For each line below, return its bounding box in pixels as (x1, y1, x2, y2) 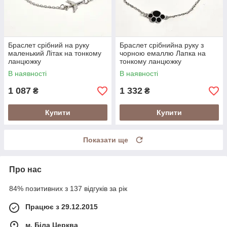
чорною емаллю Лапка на (120, 49, 206, 58)
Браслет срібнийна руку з (120, 41, 204, 50)
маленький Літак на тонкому (8, 49, 101, 58)
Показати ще (83, 136, 128, 144)
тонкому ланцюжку (120, 57, 181, 66)
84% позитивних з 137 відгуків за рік (9, 184, 127, 193)
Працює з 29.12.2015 (25, 203, 98, 211)
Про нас (9, 165, 42, 174)
